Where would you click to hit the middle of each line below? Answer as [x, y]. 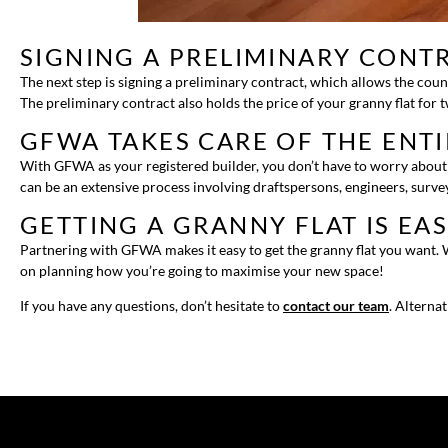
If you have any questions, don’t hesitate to [151, 305]
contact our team [336, 305]
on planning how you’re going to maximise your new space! [202, 270]
